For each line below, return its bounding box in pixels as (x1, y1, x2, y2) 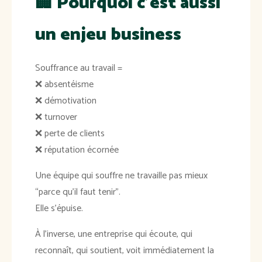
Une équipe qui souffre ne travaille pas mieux (35, 168, 208, 184)
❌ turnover (35, 109, 77, 126)
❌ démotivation (35, 93, 96, 109)
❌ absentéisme (35, 77, 94, 93)
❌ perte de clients (35, 126, 105, 142)
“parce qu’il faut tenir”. (35, 184, 120, 201)
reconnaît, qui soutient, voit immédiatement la (35, 243, 214, 259)
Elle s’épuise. (35, 201, 83, 217)
